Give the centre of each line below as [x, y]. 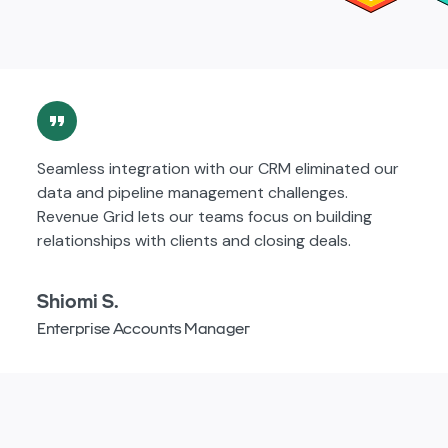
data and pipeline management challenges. [192, 192]
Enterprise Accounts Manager [143, 328]
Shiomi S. [78, 300]
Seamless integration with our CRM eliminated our [218, 168]
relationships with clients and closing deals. [194, 240]
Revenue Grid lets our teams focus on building [204, 216]
